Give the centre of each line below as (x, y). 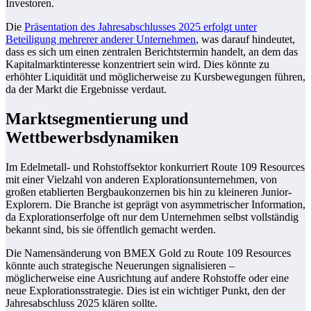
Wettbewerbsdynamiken (92, 137)
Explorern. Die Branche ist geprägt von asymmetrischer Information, (155, 204)
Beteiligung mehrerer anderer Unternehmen (101, 39)
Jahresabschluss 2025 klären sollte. (82, 303)
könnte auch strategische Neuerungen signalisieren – (120, 265)
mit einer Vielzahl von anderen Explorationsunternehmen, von (141, 179)
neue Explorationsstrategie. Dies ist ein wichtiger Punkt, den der (145, 290)
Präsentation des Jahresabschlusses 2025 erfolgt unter (141, 26)
